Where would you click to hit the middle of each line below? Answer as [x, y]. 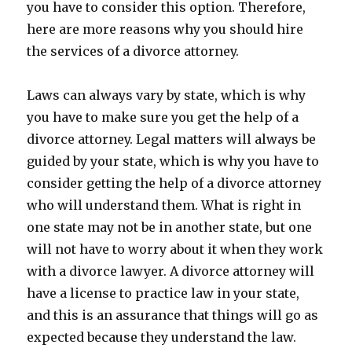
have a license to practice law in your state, [163, 293]
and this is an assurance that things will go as [173, 315]
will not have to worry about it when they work [175, 249]
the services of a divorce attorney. [133, 51]
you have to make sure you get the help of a [163, 117]
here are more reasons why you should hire [165, 29]
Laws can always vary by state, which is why [167, 95]
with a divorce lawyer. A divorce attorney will [171, 271]
